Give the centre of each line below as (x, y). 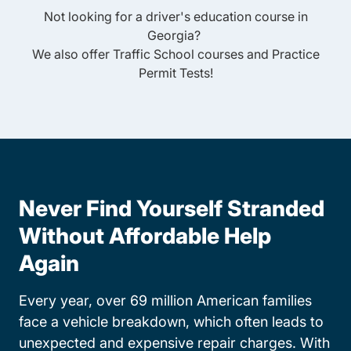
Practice (295, 54)
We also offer (72, 54)
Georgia (171, 35)
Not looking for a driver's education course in (175, 16)
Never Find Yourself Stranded (172, 208)
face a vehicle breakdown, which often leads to (171, 322)
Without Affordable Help (145, 236)
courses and (233, 54)
